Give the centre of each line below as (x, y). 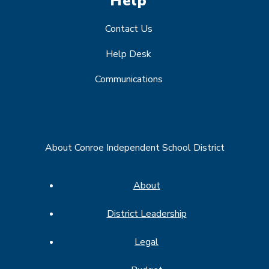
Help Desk (128, 54)
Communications (128, 79)
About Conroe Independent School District (134, 147)
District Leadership (147, 213)
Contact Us (128, 29)
